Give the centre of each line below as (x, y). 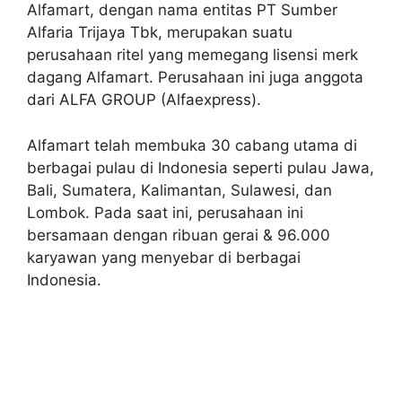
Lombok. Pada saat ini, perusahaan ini (165, 212)
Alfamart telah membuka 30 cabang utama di (192, 145)
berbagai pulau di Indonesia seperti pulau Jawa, (201, 167)
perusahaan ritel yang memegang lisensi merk (192, 55)
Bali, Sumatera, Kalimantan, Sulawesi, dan (179, 190)
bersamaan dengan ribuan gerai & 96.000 (179, 235)
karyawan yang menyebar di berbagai (164, 257)
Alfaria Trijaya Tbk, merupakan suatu (160, 32)
